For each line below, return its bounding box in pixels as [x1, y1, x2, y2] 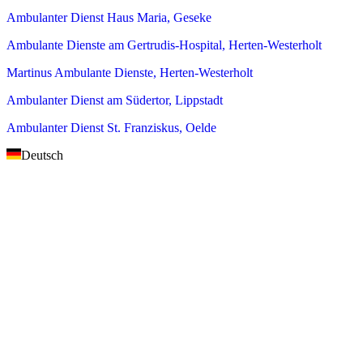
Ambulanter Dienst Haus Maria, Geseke [6, 11, 211, 25]
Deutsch [21, 148, 63, 163]
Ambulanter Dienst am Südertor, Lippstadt [6, 93, 223, 108]
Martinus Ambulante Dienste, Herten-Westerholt [6, 66, 253, 80]
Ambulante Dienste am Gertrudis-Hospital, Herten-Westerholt [6, 38, 322, 53]
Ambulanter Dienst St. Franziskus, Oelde [6, 121, 216, 135]
